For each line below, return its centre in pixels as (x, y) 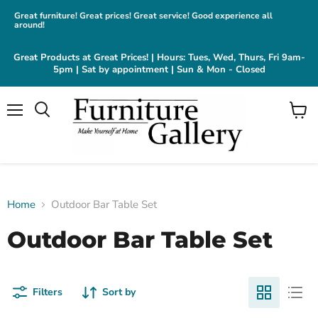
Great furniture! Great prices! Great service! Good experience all (143, 16)
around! (29, 25)
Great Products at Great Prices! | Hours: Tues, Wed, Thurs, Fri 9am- (159, 57)
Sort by (119, 292)
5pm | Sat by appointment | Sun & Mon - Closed (159, 70)
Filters (48, 292)
